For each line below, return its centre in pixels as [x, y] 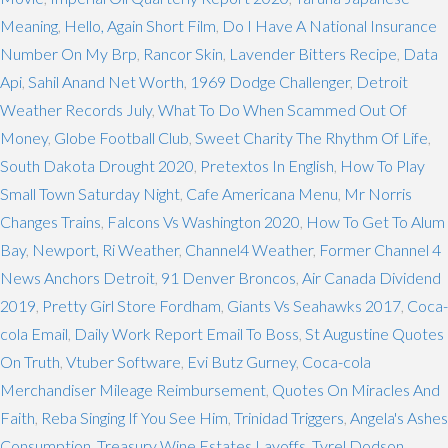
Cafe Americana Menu [262, 193]
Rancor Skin [183, 53]
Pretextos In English [267, 165]
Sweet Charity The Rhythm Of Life [311, 137]
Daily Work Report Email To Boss [186, 333]
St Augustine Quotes [374, 333]
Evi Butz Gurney [241, 361]
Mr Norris [378, 193]
